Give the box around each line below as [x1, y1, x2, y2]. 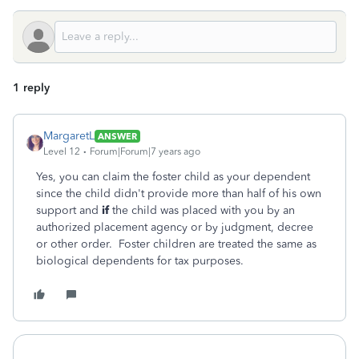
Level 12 [43, 146, 80, 157]
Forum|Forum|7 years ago [90, 146, 200, 157]
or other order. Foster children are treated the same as [36, 237, 317, 251]
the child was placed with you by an [112, 204, 295, 217]
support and [36, 204, 102, 217]
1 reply [13, 81, 50, 95]
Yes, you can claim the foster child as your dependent [36, 170, 310, 184]
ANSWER [98, 130, 137, 142]
